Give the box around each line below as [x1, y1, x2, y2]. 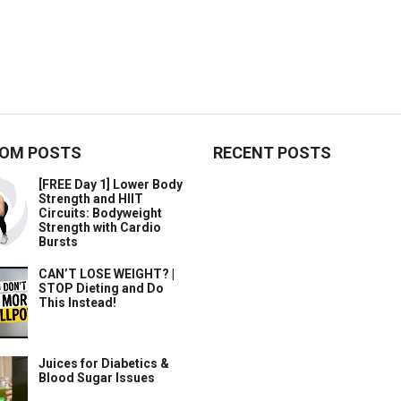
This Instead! [38, 295, 116, 310]
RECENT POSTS [213, 143, 331, 162]
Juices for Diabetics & [38, 356, 169, 371]
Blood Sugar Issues [38, 371, 155, 385]
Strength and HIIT [38, 192, 143, 206]
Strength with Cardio [38, 220, 161, 235]
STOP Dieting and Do [38, 281, 164, 295]
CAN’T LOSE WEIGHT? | [38, 267, 175, 281]
